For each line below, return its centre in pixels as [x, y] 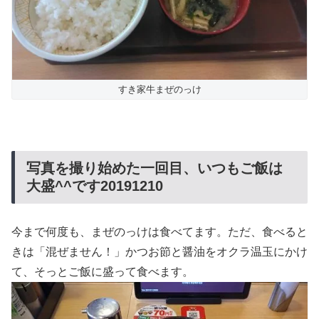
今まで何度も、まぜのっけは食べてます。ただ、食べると [159, 231]
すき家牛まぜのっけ [159, 89]
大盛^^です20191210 [95, 186]
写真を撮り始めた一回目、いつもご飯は [155, 168]
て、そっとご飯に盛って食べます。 [103, 271]
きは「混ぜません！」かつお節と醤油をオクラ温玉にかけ [159, 251]
